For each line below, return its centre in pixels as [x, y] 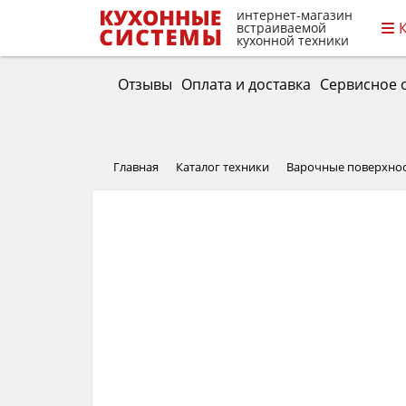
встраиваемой [281, 28]
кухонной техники [293, 41]
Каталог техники [222, 167]
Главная [136, 167]
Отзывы [145, 84]
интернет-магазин [295, 15]
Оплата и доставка [246, 84]
